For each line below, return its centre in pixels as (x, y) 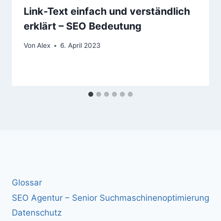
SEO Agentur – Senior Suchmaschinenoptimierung (110, 198)
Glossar (27, 183)
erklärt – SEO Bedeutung (83, 26)
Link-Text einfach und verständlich (107, 12)
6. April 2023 (81, 46)
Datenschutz (37, 213)
